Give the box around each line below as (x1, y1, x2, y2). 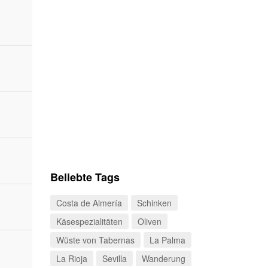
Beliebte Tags (50, 169, 120, 185)
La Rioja (56, 252, 87, 264)
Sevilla (102, 252, 127, 264)
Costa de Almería (56, 197, 122, 209)
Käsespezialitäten (56, 215, 123, 227)
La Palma (149, 234, 185, 246)
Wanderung (141, 252, 185, 264)
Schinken (136, 197, 172, 209)
